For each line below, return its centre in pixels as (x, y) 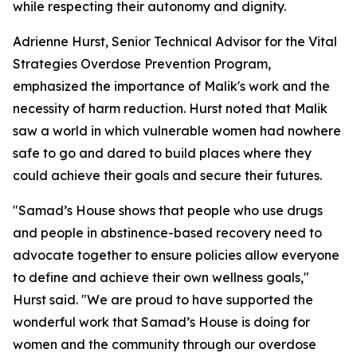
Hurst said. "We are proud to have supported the (163, 300)
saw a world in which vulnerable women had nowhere (177, 131)
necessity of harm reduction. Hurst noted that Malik (170, 109)
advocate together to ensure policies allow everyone (176, 255)
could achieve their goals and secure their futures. (167, 176)
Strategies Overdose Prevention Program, (142, 64)
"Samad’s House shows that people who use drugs (168, 211)
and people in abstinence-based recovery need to (167, 233)
